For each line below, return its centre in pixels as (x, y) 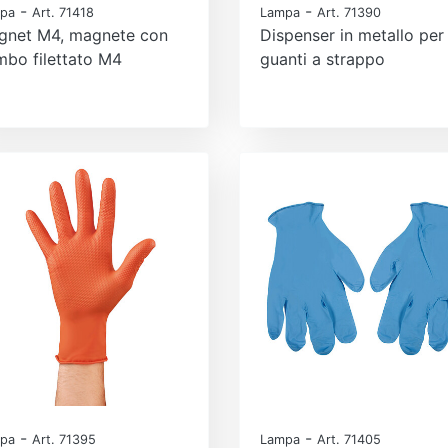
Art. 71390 (349, 12)
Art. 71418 (63, 12)
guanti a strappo (322, 58)
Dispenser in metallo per (352, 34)
